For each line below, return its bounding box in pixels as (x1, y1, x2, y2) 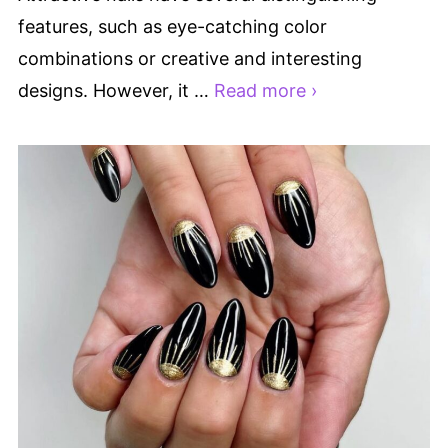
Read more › (214, 80, 317, 102)
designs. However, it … (18, 80, 214, 102)
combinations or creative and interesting (18, 48, 362, 70)
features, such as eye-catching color (18, 16, 327, 38)
